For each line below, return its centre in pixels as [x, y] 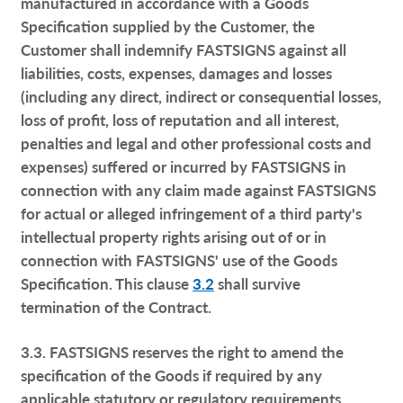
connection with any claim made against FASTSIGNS [199, 190]
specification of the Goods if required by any [172, 376]
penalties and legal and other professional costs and [197, 143]
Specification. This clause [107, 284]
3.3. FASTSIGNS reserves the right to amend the [183, 352]
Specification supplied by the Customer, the [168, 27]
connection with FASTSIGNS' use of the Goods [179, 260]
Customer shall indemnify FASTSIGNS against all [184, 50]
